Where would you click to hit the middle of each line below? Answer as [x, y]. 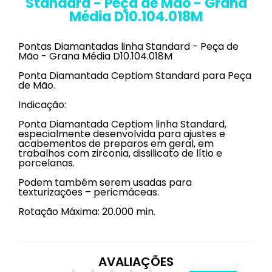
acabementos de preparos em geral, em [116, 144]
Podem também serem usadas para [105, 182]
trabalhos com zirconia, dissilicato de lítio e [120, 153]
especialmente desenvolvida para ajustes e [122, 134]
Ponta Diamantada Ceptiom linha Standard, [122, 124]
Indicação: [42, 105]
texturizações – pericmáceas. [89, 192]
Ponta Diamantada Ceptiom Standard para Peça [135, 76]
